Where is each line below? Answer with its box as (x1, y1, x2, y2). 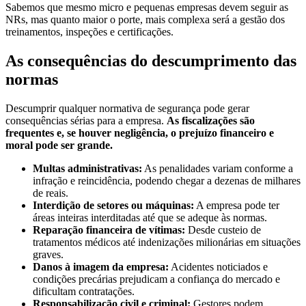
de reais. (33, 186, 68, 199)
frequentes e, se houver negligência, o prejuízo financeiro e (5, 126, 274, 139)
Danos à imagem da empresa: (33, 260, 169, 273)
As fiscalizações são (167, 114, 255, 126)
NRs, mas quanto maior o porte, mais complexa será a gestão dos (5, 13, 285, 25)
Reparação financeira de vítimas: (33, 223, 185, 236)
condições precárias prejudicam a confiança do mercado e (33, 273, 280, 285)
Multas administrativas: (33, 162, 142, 174)
